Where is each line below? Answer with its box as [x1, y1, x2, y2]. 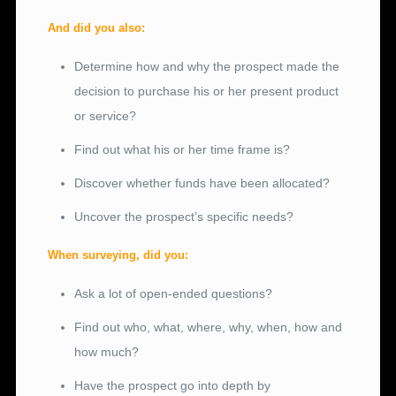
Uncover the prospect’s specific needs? [74, 209, 294, 225]
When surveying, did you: [48, 248, 189, 263]
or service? [74, 109, 137, 124]
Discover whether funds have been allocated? [74, 176, 331, 191]
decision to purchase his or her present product [74, 84, 339, 99]
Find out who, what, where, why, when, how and [74, 320, 343, 335]
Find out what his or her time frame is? [74, 142, 291, 157]
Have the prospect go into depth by [74, 378, 271, 393]
